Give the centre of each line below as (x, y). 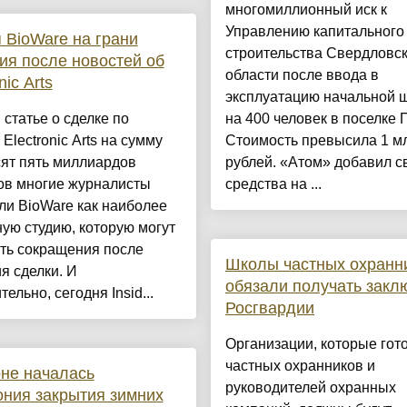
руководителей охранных (310, 388)
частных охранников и (300, 366)
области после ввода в (302, 75)
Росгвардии (269, 308)
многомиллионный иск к (306, 10)
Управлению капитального (314, 32)
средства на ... (273, 184)
